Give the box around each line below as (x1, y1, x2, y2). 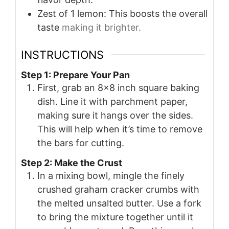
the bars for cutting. (37, 138, 124, 149)
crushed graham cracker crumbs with (37, 184, 199, 195)
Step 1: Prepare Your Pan (21, 70, 130, 81)
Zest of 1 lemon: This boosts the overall (37, 8, 208, 19)
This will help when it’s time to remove (37, 124, 202, 135)
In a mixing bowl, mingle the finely (37, 170, 185, 181)
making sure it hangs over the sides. (37, 110, 193, 121)
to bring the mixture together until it (37, 212, 193, 223)
